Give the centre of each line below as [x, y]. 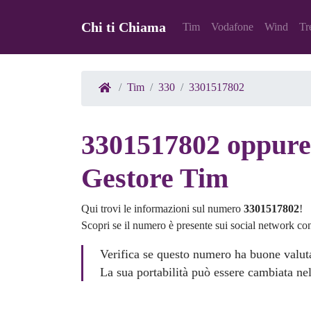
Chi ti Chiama [124, 27]
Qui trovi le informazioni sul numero [162, 209]
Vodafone [232, 27]
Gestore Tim [155, 178]
